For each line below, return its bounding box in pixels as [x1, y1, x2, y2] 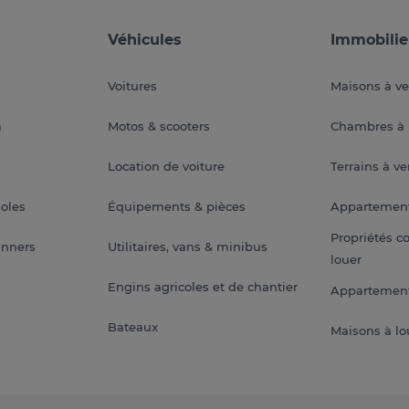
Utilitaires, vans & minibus [108, 238, 268, 254]
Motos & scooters [108, 118, 211, 133]
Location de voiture [108, 158, 225, 173]
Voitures [108, 78, 158, 93]
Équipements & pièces [108, 198, 246, 214]
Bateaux [108, 319, 159, 334]
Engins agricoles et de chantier [108, 278, 299, 294]
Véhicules [108, 30, 183, 48]
